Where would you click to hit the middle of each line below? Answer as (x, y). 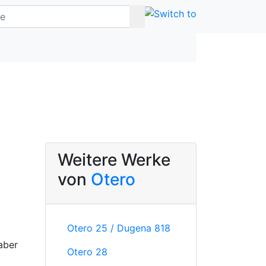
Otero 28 (87, 252)
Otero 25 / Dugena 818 (119, 228)
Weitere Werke (114, 160)
